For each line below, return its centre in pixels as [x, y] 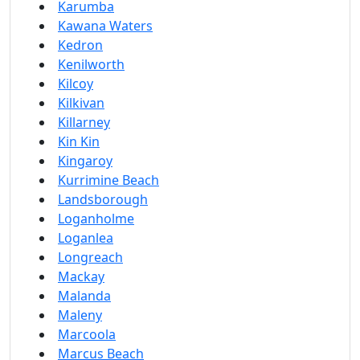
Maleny [80, 315]
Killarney [84, 122]
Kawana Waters [105, 26]
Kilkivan [81, 103]
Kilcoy [76, 84]
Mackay [81, 276]
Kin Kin [79, 141]
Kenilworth [91, 64]
